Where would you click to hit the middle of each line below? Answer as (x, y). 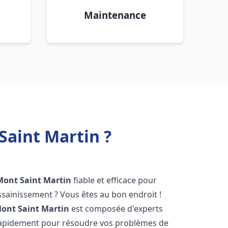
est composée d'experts (116, 209)
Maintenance (115, 15)
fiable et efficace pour (114, 180)
